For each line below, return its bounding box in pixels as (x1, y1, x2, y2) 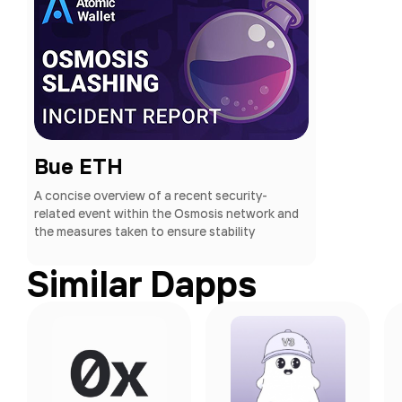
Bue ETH (34, 153, 123, 179)
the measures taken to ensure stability (34, 223, 255, 240)
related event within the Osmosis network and (34, 205, 299, 222)
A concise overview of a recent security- (34, 188, 267, 204)
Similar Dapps (27, 261, 257, 306)
